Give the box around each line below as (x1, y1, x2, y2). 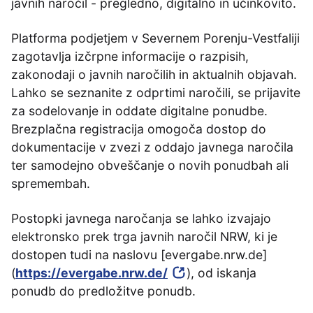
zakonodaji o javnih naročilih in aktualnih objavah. (11, 67, 297, 82)
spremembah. (11, 176, 90, 191)
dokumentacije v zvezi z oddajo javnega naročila (11, 140, 293, 154)
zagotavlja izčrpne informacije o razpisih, (11, 49, 249, 64)
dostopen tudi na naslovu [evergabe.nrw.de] (11, 247, 267, 262)
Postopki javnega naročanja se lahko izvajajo (11, 211, 271, 226)
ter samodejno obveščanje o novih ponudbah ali (11, 158, 289, 173)
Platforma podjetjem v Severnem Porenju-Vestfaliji (11, 31, 300, 45)
